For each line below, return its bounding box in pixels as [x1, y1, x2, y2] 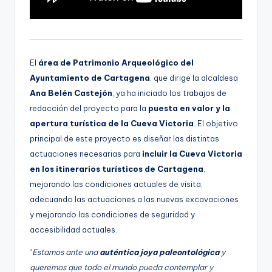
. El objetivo [194, 118, 238, 129]
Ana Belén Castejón [30, 88, 112, 98]
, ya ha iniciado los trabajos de [112, 88, 226, 98]
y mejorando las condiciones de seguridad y [30, 209, 195, 220]
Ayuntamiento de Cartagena [30, 73, 150, 83]
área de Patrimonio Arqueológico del [38, 58, 194, 68]
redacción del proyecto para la [30, 103, 148, 114]
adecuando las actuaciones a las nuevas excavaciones [30, 194, 239, 205]
